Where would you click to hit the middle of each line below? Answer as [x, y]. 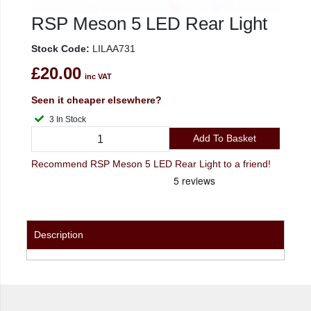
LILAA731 [112, 49]
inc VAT [98, 77]
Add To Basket [224, 138]
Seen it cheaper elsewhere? [96, 100]
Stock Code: [60, 49]
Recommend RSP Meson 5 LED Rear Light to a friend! [151, 163]
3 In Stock [71, 120]
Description [59, 234]
